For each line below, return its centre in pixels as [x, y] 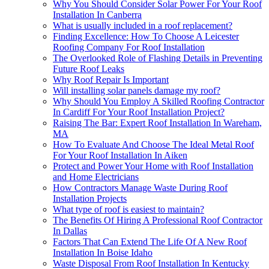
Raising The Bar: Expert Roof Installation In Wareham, [157, 122]
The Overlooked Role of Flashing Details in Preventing [158, 58]
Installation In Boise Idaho [103, 252]
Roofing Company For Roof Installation [129, 47]
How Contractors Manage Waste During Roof [140, 187]
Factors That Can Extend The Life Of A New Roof [150, 241]
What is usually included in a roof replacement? [143, 25]
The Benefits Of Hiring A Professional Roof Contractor [158, 220]
